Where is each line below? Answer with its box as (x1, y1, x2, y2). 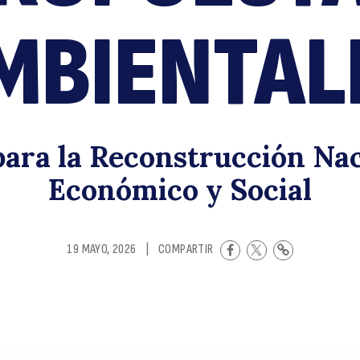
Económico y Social (48, 170, 312, 208)
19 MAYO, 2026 (67, 242, 137, 258)
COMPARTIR (158, 242, 214, 258)
